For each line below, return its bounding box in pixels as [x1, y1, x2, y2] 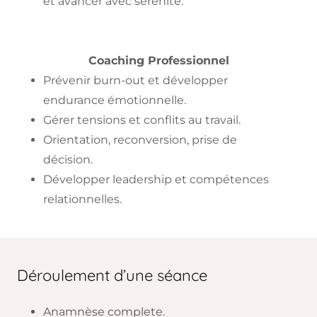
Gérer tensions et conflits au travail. [42, 113, 241, 127]
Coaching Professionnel [88, 54, 229, 67]
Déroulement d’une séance [17, 265, 207, 285]
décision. [42, 153, 93, 166]
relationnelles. [42, 192, 122, 206]
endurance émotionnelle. [42, 93, 186, 107]
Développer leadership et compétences [42, 173, 269, 186]
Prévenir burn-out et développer [42, 74, 228, 87]
